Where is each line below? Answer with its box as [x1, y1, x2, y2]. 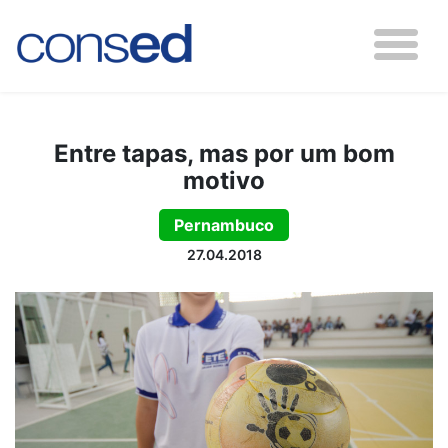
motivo [183, 166, 265, 195]
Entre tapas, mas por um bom [53, 139, 395, 168]
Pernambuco [174, 215, 274, 235]
